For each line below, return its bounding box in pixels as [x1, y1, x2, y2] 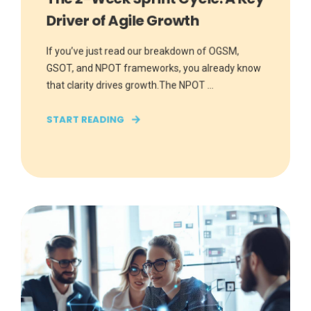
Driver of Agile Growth [46, 10, 199, 31]
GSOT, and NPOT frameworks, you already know [46, 62, 262, 74]
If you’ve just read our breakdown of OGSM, [46, 45, 239, 57]
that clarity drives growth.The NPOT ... [46, 79, 214, 92]
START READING [46, 112, 125, 127]
